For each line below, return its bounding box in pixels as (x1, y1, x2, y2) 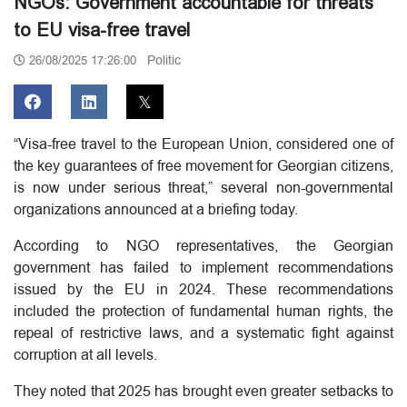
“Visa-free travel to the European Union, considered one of (14, 134, 393, 155)
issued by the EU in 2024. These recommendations (14, 280, 393, 301)
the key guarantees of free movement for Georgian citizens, (14, 156, 393, 177)
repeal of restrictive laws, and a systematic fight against (14, 323, 393, 344)
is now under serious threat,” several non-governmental (14, 178, 393, 199)
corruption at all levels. (14, 345, 157, 366)
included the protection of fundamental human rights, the (14, 302, 393, 323)
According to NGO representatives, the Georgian (14, 236, 393, 257)
